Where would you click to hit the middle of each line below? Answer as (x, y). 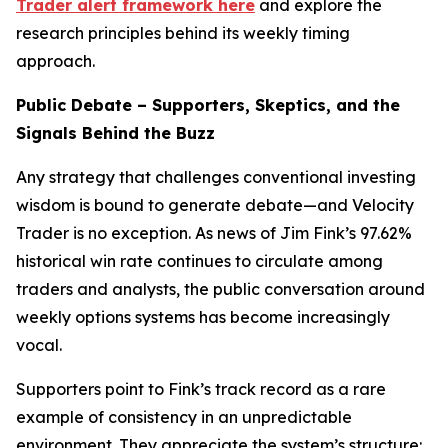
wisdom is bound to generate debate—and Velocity (215, 205)
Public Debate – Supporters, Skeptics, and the (208, 105)
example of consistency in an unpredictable (184, 417)
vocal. (39, 345)
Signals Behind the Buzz (115, 133)
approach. (55, 61)
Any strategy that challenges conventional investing (216, 177)
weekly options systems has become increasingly (203, 317)
